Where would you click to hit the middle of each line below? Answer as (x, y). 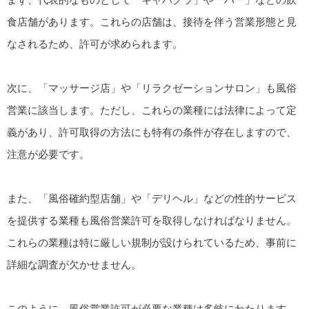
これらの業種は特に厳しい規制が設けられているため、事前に (152, 242)
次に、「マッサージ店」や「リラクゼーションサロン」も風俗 (152, 88)
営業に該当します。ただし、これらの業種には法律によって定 (152, 110)
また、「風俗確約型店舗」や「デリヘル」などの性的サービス (152, 198)
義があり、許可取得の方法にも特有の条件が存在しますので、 (152, 132)
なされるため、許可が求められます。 (95, 43)
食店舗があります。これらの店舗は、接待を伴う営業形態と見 (152, 21)
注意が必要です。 (48, 154)
